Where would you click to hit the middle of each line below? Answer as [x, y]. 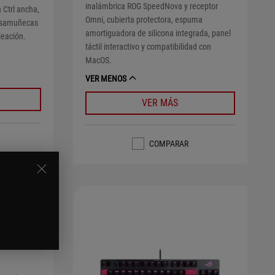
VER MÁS [160, 103]
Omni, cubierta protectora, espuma [144, 19]
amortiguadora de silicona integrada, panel [158, 33]
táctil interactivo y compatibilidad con [148, 46]
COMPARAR [168, 143]
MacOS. [98, 60]
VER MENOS [106, 78]
